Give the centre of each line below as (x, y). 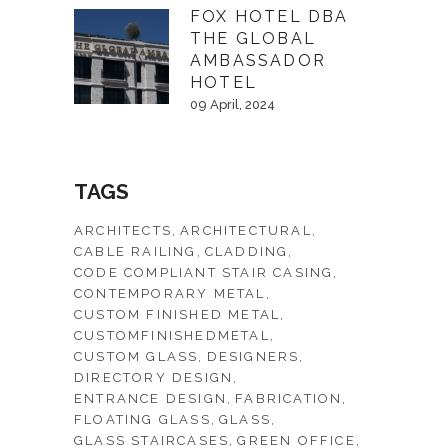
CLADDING (246, 251)
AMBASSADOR (258, 60)
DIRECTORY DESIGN (154, 377)
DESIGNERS (253, 356)
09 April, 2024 (232, 104)
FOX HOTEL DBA (269, 16)
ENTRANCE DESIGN (150, 398)
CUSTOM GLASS (136, 356)
